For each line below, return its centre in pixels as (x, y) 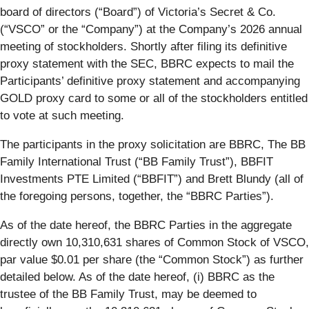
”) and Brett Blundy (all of (239, 179)
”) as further (273, 259)
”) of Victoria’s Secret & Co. (205, 12)
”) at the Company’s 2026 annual (218, 29)
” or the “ (63, 29)
